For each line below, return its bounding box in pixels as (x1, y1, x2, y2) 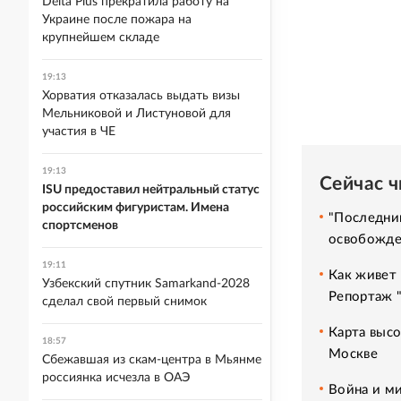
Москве (328, 346, 378, 361)
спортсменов (42, 219, 118, 232)
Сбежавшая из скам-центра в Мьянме (42, 354, 261, 366)
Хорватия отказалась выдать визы (42, 90, 240, 102)
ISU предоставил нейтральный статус (42, 183, 260, 196)
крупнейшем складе (42, 31, 159, 44)
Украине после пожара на (42, 13, 192, 26)
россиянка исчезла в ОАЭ (42, 371, 190, 384)
